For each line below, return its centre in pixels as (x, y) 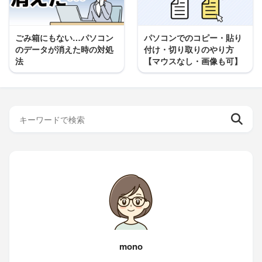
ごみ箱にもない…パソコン (64, 38)
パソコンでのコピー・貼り (193, 38)
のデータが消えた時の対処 (64, 49)
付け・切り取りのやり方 (189, 49)
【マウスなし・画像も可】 (193, 61)
